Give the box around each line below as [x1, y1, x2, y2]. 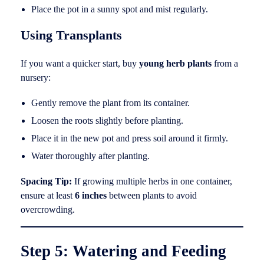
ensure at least [21, 190, 75, 201]
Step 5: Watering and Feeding [21, 242, 226, 260]
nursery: [21, 72, 51, 83]
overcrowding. [21, 204, 75, 215]
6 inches [75, 190, 107, 201]
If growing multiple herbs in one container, [72, 176, 232, 187]
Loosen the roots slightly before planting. [31, 115, 183, 126]
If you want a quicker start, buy [21, 58, 139, 69]
